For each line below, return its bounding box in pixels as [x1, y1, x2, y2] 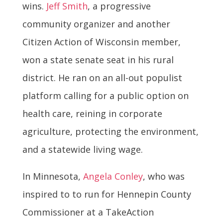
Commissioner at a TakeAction [22, 206, 154, 219]
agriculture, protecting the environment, [22, 125, 199, 138]
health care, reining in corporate [22, 108, 162, 120]
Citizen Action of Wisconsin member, [22, 36, 181, 48]
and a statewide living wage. [22, 143, 143, 156]
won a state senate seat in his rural [22, 54, 174, 66]
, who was [142, 170, 185, 183]
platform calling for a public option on [22, 90, 189, 102]
